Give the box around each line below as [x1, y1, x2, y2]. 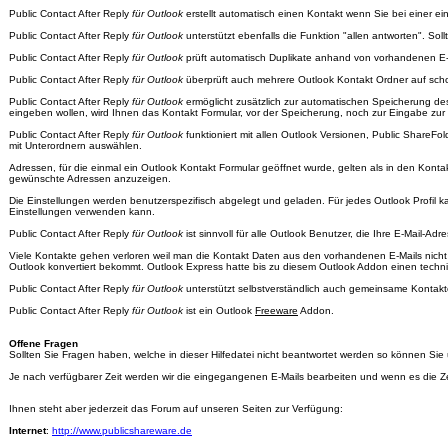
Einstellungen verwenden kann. [9, 206, 155, 218]
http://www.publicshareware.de [52, 425, 192, 437]
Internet [9, 425, 46, 437]
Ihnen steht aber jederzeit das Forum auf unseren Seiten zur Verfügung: [9, 403, 343, 415]
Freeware [255, 305, 298, 317]
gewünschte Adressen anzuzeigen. [9, 173, 171, 185]
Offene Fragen [9, 338, 78, 350]
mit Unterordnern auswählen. [9, 140, 142, 152]
